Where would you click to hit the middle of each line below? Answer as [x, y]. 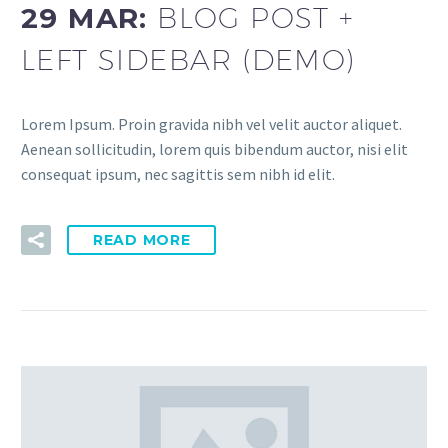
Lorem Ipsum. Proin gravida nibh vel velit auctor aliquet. [211, 124]
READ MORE [142, 239]
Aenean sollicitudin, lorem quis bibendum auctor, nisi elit [214, 149]
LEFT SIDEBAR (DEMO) [188, 59]
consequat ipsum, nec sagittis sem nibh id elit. [178, 174]
